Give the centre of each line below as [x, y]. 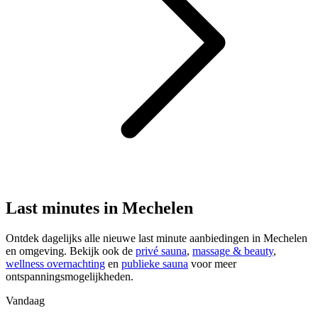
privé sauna [161, 251]
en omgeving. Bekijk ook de [71, 251]
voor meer [212, 263]
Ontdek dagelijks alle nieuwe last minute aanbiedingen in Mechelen [157, 238]
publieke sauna [155, 263]
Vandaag [25, 300]
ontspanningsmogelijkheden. [70, 276]
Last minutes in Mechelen [99, 208]
